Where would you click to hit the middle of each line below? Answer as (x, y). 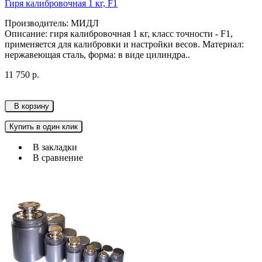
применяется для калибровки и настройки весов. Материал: (124, 44)
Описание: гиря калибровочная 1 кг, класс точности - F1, (119, 34)
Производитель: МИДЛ (52, 23)
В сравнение (56, 158)
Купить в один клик (44, 127)
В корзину (29, 106)
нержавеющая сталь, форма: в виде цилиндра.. (97, 55)
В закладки (53, 147)
